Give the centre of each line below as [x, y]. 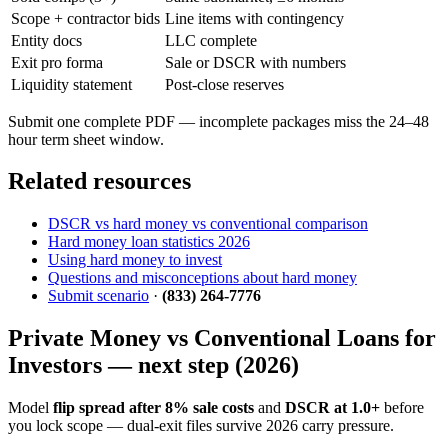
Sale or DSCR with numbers [255, 62]
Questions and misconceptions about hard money [202, 278]
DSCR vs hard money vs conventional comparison [208, 224]
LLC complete [211, 40]
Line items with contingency [254, 18]
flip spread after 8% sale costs [153, 408]
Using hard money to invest [135, 260]
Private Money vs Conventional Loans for [222, 338]
